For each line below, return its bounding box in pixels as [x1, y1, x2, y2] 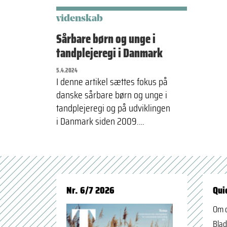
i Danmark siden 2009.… [56, 113, 144, 129]
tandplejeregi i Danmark [56, 44, 163, 63]
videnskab [56, 14, 103, 24]
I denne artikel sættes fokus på [56, 73, 168, 90]
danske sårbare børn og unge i [56, 87, 167, 103]
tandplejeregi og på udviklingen [56, 100, 170, 116]
